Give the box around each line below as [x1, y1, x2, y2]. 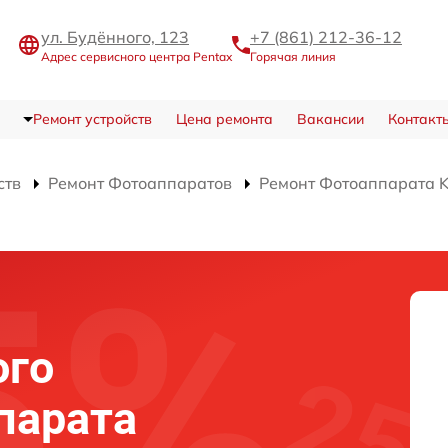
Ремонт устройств [32, 109, 152, 128]
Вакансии [296, 109, 364, 128]
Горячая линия [250, 49, 336, 65]
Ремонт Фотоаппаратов [48, 172, 232, 193]
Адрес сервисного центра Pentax [41, 49, 232, 65]
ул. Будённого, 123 [41, 27, 189, 48]
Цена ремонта [175, 109, 273, 128]
